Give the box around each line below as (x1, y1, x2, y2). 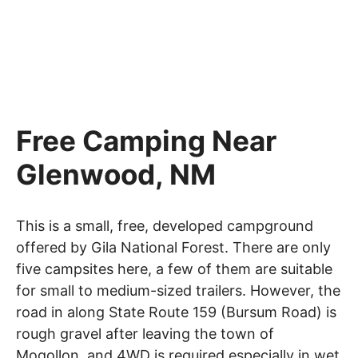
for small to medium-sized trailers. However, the (16, 281, 340, 299)
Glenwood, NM (16, 157, 216, 191)
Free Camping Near (16, 123, 276, 157)
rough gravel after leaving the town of (16, 324, 274, 342)
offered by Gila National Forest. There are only (16, 238, 331, 256)
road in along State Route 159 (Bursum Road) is (16, 303, 336, 320)
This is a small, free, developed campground (16, 217, 313, 234)
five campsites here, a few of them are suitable (16, 260, 332, 277)
